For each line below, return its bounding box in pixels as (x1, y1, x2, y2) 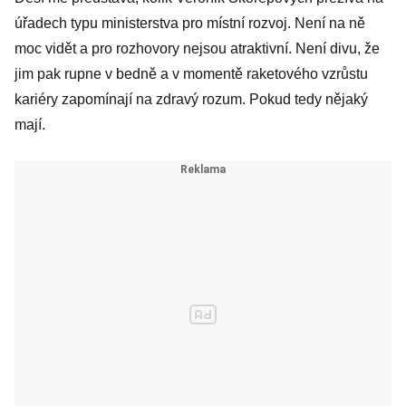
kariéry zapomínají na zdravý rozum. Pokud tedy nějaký (14, 92, 368, 107)
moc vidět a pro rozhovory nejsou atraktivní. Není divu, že (14, 41, 380, 56)
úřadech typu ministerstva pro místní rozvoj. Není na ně (14, 15, 365, 31)
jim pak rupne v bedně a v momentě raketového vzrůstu (14, 66, 368, 82)
